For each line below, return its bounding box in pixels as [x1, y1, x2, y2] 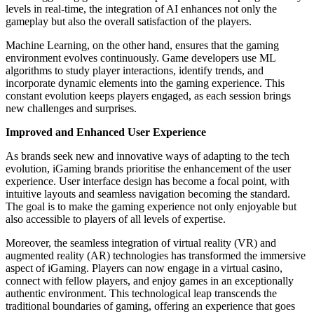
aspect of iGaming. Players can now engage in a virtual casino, [6, 261, 282, 274]
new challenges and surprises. [6, 102, 137, 114]
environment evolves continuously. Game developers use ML [6, 51, 275, 64]
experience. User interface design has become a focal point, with [6, 175, 289, 187]
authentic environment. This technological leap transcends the [6, 287, 277, 299]
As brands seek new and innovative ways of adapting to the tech [6, 149, 289, 162]
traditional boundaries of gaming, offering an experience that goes [6, 299, 295, 312]
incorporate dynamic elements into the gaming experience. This [6, 76, 285, 89]
